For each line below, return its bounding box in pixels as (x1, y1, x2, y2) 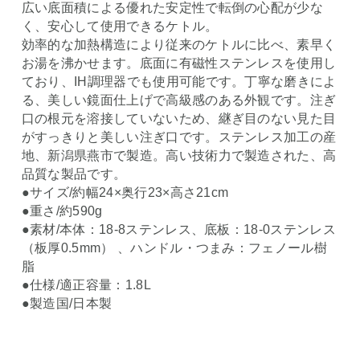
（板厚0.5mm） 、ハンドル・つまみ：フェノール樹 (21, 240, 327, 255)
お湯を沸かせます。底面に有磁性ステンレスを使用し (21, 55, 337, 70)
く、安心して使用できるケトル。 (21, 18, 219, 33)
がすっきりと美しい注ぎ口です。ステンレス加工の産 (21, 129, 337, 144)
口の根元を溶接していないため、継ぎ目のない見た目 (21, 111, 337, 125)
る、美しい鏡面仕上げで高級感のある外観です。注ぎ (21, 92, 337, 107)
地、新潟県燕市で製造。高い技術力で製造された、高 (21, 148, 337, 162)
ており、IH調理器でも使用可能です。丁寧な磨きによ (21, 74, 337, 88)
